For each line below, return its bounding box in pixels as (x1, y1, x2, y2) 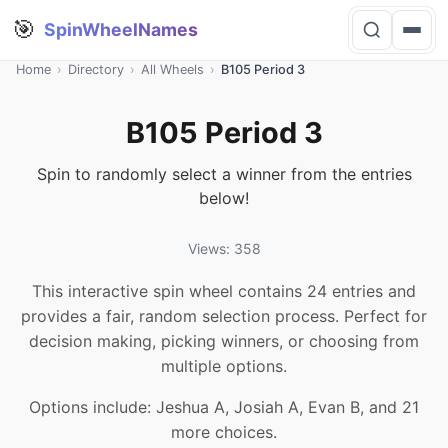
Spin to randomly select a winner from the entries (36, 164, 412, 184)
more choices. (171, 422, 277, 442)
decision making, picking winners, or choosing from (29, 331, 419, 351)
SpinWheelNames (44, 19, 198, 40)
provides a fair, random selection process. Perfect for (21, 306, 427, 326)
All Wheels (141, 62, 204, 77)
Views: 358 (187, 240, 261, 257)
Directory (68, 62, 124, 77)
